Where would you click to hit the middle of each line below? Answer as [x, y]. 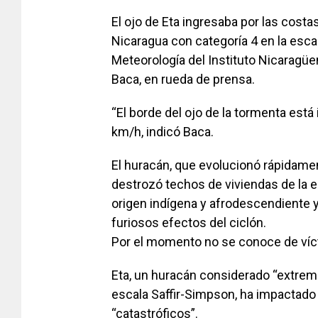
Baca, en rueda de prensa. [183, 79]
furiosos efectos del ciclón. [189, 223]
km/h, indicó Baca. [163, 132]
